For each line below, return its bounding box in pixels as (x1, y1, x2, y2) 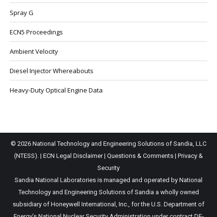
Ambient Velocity (10, 47, 58, 56)
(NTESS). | (14, 152, 43, 159)
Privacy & (178, 152, 203, 159)
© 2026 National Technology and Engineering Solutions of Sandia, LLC (11, 139, 206, 147)
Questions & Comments (107, 152, 173, 159)
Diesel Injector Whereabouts (10, 66, 93, 75)
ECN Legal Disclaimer (43, 152, 103, 159)
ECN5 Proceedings (10, 28, 63, 36)
